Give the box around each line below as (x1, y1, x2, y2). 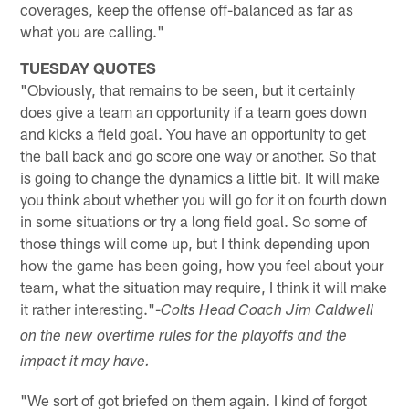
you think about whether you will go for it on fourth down (20, 189, 388, 208)
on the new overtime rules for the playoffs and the (20, 329, 348, 345)
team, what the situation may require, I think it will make (20, 277, 388, 296)
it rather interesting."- (20, 299, 162, 318)
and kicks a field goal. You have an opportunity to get (20, 123, 367, 142)
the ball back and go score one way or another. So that (20, 145, 377, 164)
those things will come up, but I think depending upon (20, 233, 371, 252)
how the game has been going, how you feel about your (20, 255, 384, 274)
